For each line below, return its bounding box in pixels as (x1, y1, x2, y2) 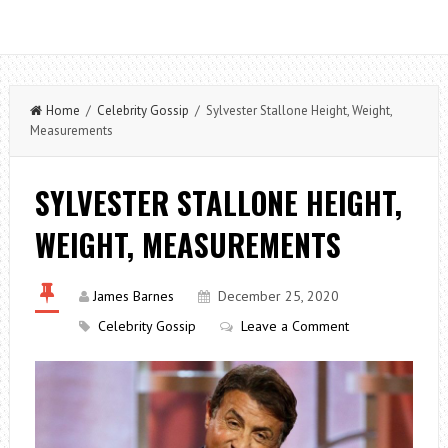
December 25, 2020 (217, 287, 339, 305)
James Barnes (92, 287, 174, 305)
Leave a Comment (240, 317, 349, 335)
